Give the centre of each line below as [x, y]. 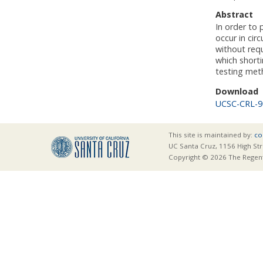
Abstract [234, 15]
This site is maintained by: [211, 135]
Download [237, 91]
